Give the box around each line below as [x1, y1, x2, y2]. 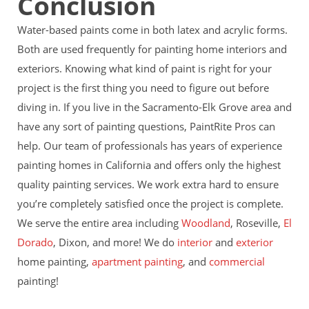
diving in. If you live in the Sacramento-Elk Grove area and [17, 99, 292, 114]
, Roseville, [230, 215, 283, 230]
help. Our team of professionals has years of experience [17, 138, 282, 152]
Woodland [181, 215, 230, 230]
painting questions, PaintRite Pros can [97, 119, 275, 133]
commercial [209, 254, 265, 268]
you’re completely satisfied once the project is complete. [17, 196, 283, 210]
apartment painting [92, 254, 183, 268]
